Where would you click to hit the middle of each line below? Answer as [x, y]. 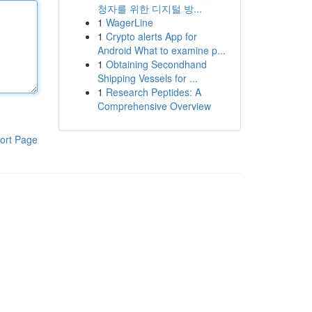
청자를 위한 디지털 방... [149, 8]
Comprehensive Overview [154, 106]
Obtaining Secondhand [156, 64]
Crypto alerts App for [151, 36]
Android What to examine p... [161, 50]
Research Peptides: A [153, 92]
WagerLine [129, 22]
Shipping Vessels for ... [147, 78]
